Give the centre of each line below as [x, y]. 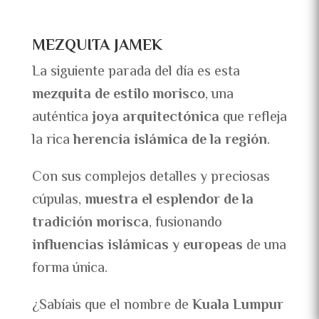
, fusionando [185, 224]
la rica [52, 141]
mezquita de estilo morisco [118, 95]
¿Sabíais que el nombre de [110, 306]
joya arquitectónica [155, 118]
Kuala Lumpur [236, 306]
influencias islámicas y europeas [137, 246]
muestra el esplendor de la [169, 201]
